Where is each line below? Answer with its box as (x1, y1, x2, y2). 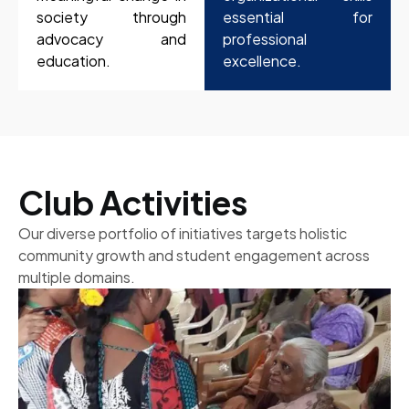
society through (37, 7, 186, 27)
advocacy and (37, 29, 186, 49)
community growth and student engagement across (18, 246, 370, 266)
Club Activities (18, 182, 247, 224)
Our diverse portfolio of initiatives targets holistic (18, 224, 347, 244)
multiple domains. (18, 267, 135, 288)
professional (223, 29, 307, 49)
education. (37, 51, 110, 71)
